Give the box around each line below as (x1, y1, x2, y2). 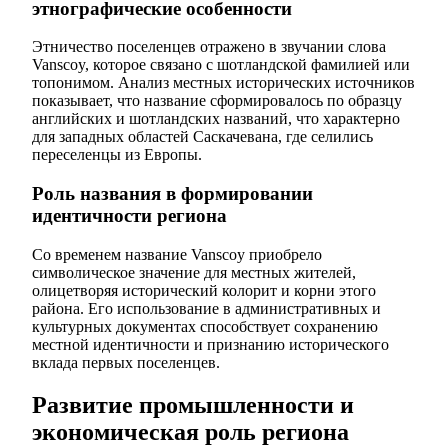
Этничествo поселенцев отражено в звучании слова (32, 38, 386, 56)
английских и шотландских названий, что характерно (32, 110, 400, 128)
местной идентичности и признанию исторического (32, 335, 389, 353)
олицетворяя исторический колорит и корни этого (32, 281, 376, 299)
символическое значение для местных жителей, (32, 263, 356, 281)
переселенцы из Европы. (32, 146, 202, 164)
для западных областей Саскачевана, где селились (32, 128, 373, 146)
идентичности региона (32, 205, 227, 227)
